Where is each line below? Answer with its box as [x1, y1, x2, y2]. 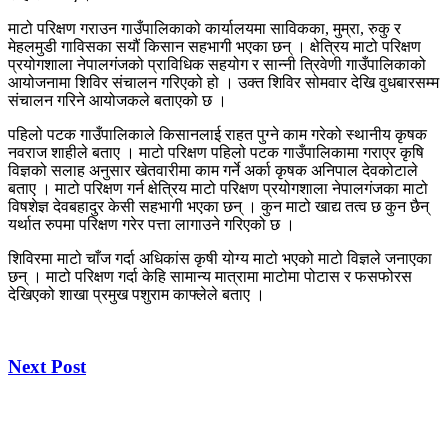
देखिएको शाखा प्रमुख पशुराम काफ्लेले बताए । [8, 285, 265, 303]
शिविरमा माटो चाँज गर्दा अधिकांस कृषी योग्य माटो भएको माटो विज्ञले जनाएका [8, 249, 432, 267]
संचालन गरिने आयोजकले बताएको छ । [8, 91, 227, 109]
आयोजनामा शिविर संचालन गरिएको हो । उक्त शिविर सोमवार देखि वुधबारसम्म [8, 73, 439, 91]
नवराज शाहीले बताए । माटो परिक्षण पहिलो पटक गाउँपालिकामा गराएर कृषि [8, 143, 424, 161]
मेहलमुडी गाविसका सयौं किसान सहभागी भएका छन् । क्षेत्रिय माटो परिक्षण [8, 37, 421, 55]
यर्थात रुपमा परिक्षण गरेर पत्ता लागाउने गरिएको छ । [8, 215, 295, 233]
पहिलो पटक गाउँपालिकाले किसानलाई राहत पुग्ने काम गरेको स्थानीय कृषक [8, 125, 427, 143]
